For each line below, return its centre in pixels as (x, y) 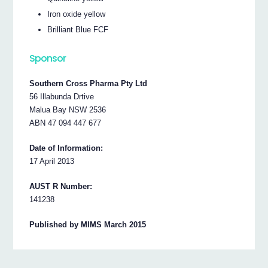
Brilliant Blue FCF (78, 29)
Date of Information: (66, 148)
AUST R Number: (61, 186)
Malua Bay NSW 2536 (68, 109)
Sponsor (48, 58)
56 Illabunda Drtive (62, 96)
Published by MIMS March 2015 (88, 224)
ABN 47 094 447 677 (66, 123)
